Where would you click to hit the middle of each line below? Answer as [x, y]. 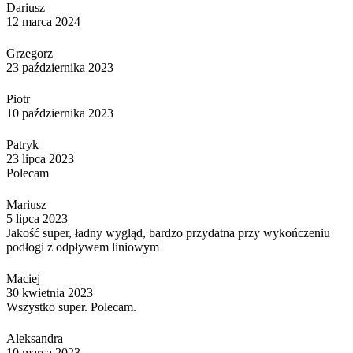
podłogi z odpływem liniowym [83, 247]
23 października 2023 [60, 67]
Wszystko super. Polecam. [71, 307]
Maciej [23, 278]
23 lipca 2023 [40, 158]
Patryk [22, 144]
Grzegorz [30, 53]
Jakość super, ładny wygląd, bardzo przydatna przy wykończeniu [168, 232]
